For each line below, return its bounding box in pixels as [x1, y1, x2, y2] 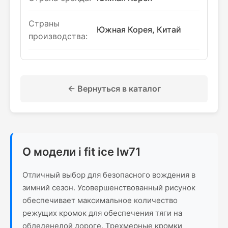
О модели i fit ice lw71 [22, 145, 141, 158]
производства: [28, 31, 88, 41]
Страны [28, 18, 60, 28]
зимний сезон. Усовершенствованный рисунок [22, 183, 195, 192]
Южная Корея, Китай [97, 24, 181, 35]
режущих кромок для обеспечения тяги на [22, 208, 182, 218]
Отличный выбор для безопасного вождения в [22, 170, 195, 180]
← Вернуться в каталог [67, 83, 161, 94]
